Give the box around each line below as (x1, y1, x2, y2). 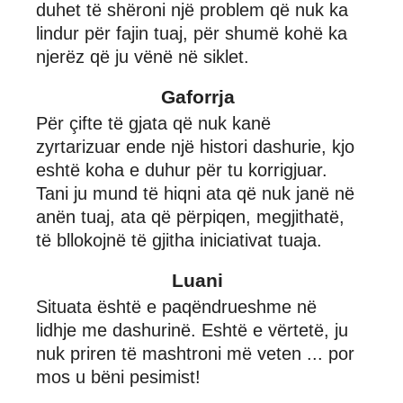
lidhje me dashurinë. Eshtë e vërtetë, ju (36, 319, 348, 340)
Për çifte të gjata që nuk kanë (36, 112, 271, 133)
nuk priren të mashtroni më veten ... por (36, 343, 354, 363)
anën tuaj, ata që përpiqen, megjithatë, (36, 206, 345, 227)
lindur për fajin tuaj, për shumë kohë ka (36, 22, 347, 43)
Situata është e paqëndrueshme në (36, 296, 317, 317)
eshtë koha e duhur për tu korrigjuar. (36, 159, 327, 180)
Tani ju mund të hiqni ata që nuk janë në (36, 183, 354, 203)
